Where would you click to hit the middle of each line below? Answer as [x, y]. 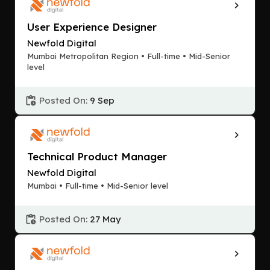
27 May [105, 219]
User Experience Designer [92, 27]
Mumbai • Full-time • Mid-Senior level [98, 186]
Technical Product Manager [97, 156]
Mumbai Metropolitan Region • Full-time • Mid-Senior [129, 56]
